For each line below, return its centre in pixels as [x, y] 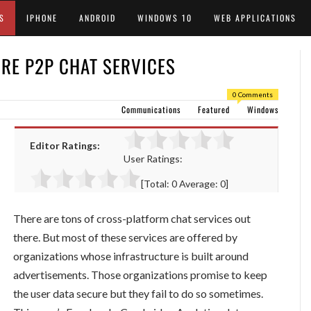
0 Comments [253, 94]
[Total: [156, 184]
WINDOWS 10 [165, 18]
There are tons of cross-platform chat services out [132, 218]
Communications [151, 109]
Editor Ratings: [65, 145]
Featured [214, 109]
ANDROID [98, 18]
